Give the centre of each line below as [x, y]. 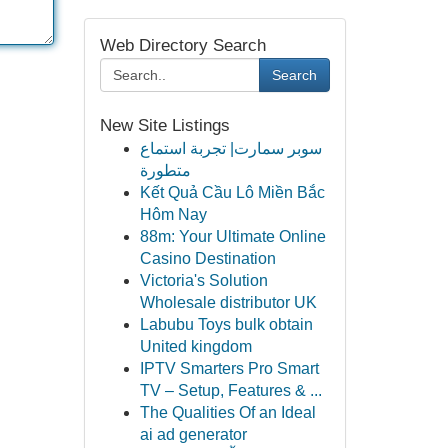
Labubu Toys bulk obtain [226, 324]
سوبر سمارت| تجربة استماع [230, 148]
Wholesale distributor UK [228, 302]
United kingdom [195, 346]
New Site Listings [164, 125]
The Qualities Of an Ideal [227, 412]
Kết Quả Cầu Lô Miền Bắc [232, 192]
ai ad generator [193, 434]
